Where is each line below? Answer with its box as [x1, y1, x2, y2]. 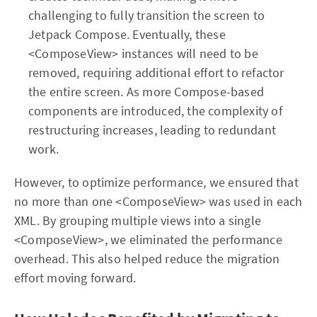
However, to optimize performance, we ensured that [14, 174, 299, 190]
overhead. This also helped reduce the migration [14, 250, 280, 267]
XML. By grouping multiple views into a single [14, 212, 262, 229]
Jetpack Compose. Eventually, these [28, 26, 226, 42]
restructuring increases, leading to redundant [28, 122, 277, 138]
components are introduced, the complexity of [28, 103, 282, 119]
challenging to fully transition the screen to [28, 7, 265, 23]
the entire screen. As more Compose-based [28, 83, 265, 100]
